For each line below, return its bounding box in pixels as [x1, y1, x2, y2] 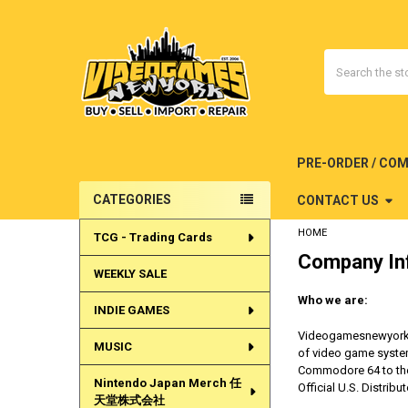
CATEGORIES [92, 192, 171, 208]
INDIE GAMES [93, 303, 169, 318]
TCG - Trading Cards [93, 230, 212, 245]
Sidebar [78, 208, 138, 228]
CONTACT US [296, 192, 379, 208]
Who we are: [297, 293, 368, 308]
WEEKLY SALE [93, 267, 167, 281]
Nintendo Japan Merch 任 [93, 376, 241, 391]
